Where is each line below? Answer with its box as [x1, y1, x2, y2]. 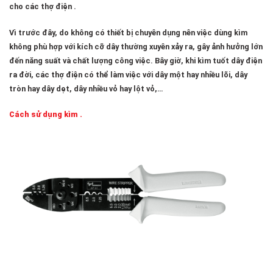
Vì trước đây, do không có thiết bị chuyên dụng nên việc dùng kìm [9, 27, 247, 37]
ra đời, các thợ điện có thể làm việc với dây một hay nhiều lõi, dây [9, 69, 247, 79]
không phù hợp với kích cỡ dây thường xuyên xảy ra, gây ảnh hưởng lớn [9, 41, 263, 51]
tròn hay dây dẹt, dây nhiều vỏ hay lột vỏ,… [9, 83, 163, 93]
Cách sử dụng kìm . [9, 110, 82, 119]
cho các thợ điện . [9, 2, 76, 12]
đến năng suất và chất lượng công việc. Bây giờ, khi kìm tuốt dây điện [9, 55, 262, 65]
